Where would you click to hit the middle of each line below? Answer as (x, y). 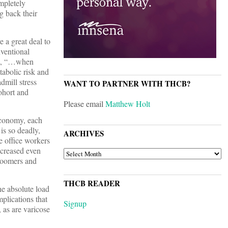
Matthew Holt (128, 104)
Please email (84, 104)
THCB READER (92, 183)
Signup (75, 204)
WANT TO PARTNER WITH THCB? (127, 84)
